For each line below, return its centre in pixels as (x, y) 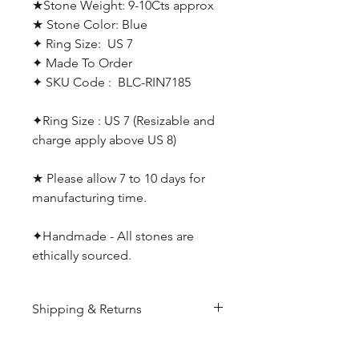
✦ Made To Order (82, 63)
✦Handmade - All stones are (113, 236)
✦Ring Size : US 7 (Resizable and (123, 121)
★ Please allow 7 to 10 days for (119, 178)
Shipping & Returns (87, 309)
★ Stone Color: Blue (90, 24)
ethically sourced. (83, 255)
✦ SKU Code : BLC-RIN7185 (111, 82)
